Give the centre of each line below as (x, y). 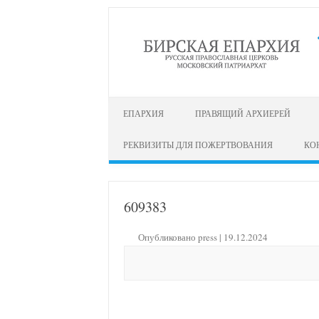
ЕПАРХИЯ (143, 113)
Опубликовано (168, 237)
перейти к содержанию (158, 101)
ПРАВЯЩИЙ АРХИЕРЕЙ (243, 113)
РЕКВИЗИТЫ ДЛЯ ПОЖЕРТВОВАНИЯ (198, 144)
